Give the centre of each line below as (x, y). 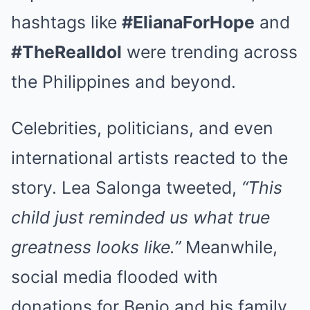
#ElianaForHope (188, 22)
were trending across (210, 52)
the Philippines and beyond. (124, 81)
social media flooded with (115, 276)
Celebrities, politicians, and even (142, 128)
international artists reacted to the (149, 157)
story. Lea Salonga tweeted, (126, 187)
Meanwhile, (229, 247)
